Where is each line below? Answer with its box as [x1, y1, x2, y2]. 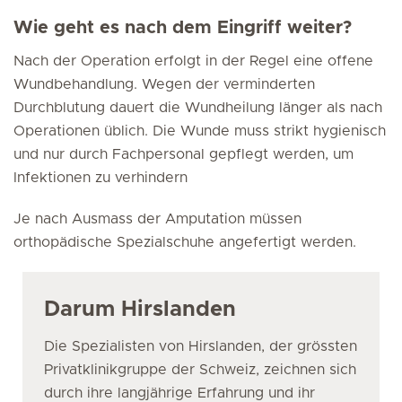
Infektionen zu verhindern [13, 170, 188, 185]
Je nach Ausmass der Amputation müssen [13, 212, 301, 226]
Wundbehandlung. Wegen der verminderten [13, 77, 315, 92]
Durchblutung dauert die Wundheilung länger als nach [13, 100, 382, 115]
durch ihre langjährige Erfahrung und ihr [44, 386, 315, 400]
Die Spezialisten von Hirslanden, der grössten [44, 339, 357, 354]
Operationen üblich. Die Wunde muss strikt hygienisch [13, 124, 386, 138]
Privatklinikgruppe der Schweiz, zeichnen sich [44, 363, 356, 377]
